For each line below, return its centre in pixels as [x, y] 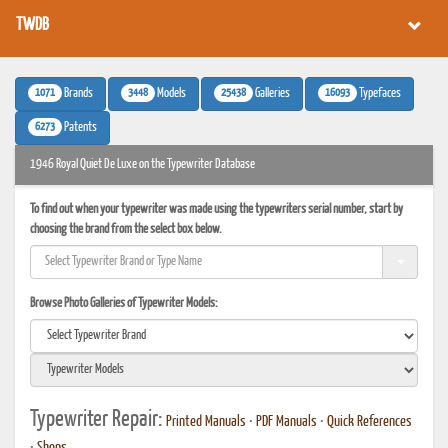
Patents [79, 127]
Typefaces [379, 93]
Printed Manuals [206, 422]
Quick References [369, 422]
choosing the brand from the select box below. [126, 229]
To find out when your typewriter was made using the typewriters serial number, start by [216, 209]
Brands [77, 93]
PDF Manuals [286, 422]
